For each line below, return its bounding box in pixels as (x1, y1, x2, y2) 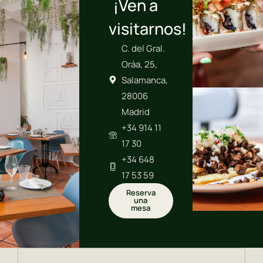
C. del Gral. (122, 42, 166, 55)
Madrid (122, 105, 150, 118)
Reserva (126, 187, 156, 198)
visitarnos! (108, 17, 187, 39)
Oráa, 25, (122, 58, 158, 70)
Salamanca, (122, 73, 168, 86)
